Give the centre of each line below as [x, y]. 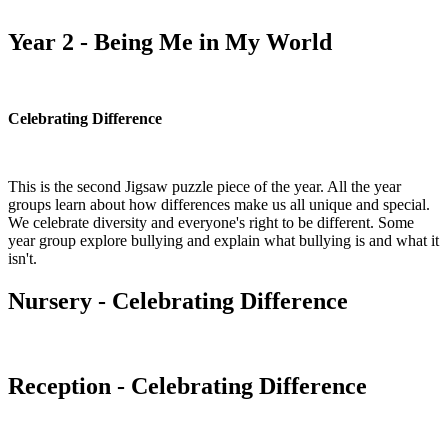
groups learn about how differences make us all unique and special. [219, 204]
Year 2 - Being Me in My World [170, 42]
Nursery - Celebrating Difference [178, 300]
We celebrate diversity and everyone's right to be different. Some [211, 222]
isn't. [24, 258]
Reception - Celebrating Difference [187, 385]
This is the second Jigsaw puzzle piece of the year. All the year [204, 186]
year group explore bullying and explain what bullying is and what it [223, 240]
